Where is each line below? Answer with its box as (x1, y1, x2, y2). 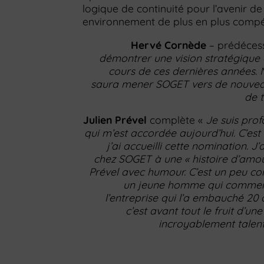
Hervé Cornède (131, 38, 206, 51)
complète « (147, 113, 203, 127)
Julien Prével (83, 113, 147, 127)
